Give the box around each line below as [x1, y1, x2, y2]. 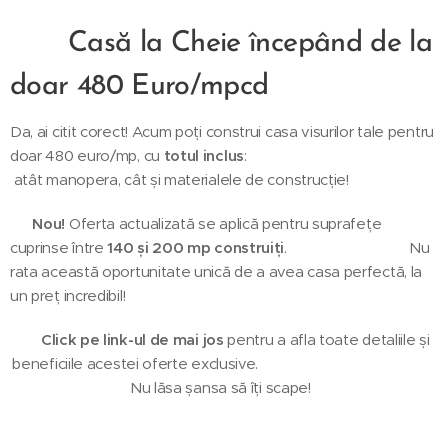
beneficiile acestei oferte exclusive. [12, 353, 436, 373]
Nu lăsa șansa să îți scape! [11, 377, 437, 397]
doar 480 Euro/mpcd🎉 [10, 71, 304, 101]
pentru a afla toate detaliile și [223, 329, 430, 349]
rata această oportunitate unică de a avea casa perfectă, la [10, 261, 423, 281]
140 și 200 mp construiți [107, 237, 285, 257]
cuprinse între [10, 237, 108, 257]
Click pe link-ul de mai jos [40, 329, 224, 349]
